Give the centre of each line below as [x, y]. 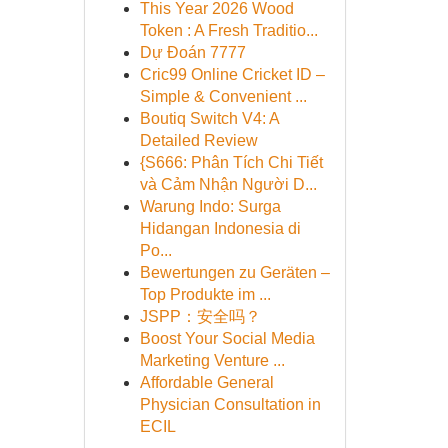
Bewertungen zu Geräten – [234, 272]
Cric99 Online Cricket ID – [232, 74]
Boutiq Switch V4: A [209, 118]
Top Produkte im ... [205, 294]
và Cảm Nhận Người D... [228, 184]
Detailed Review [198, 140]
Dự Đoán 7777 [192, 52]
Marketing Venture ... [212, 360]
